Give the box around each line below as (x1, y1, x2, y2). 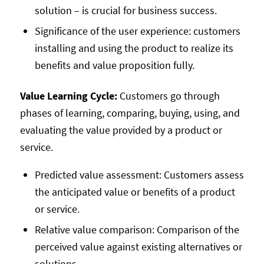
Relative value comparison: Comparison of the (34, 223, 239, 237)
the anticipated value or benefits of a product (34, 185, 235, 199)
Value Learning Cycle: (19, 89, 120, 103)
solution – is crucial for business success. (34, 4, 217, 18)
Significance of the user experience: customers (34, 24, 240, 38)
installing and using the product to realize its (34, 41, 233, 55)
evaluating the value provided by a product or (19, 123, 222, 137)
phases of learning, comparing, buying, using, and (19, 106, 240, 120)
